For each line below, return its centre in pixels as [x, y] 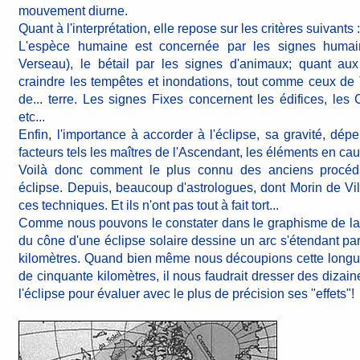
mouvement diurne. [74, 11]
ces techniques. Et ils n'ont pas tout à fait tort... [149, 205]
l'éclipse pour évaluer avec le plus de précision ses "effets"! [187, 294]
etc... [32, 117]
